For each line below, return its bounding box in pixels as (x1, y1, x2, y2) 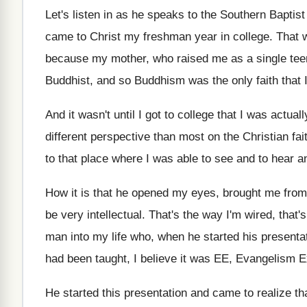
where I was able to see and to (112, 152, 268, 165)
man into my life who (45, 230, 151, 243)
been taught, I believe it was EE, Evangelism (67, 252, 295, 265)
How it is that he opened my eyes (45, 186, 216, 199)
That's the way (149, 208, 223, 221)
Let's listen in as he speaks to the (45, 8, 217, 21)
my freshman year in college (124, 30, 269, 43)
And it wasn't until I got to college (45, 108, 214, 121)
